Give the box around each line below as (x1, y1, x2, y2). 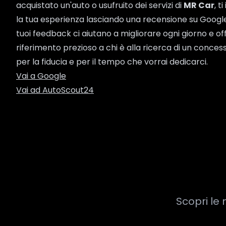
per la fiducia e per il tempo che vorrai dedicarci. (16, 55, 208, 68)
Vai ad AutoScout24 (16, 84, 94, 96)
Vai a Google (16, 70, 66, 82)
